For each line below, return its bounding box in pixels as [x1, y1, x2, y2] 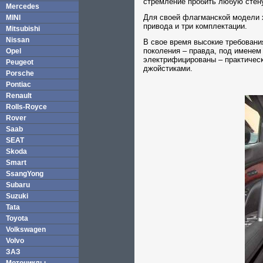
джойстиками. [143, 64, 193, 73]
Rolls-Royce [6, 103, 47, 111]
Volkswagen [6, 225, 46, 234]
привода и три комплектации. [143, 22, 247, 31]
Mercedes [6, 2, 39, 11]
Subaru [6, 181, 30, 189]
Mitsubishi [6, 25, 40, 33]
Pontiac [6, 80, 31, 89]
